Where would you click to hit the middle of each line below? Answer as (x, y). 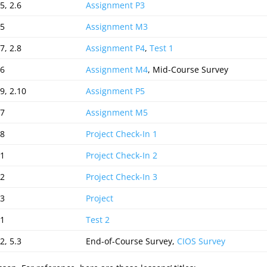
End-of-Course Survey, (131, 241)
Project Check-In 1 (122, 134)
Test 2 (98, 220)
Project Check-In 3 (122, 177)
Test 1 (162, 48)
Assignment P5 (115, 91)
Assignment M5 (117, 112)
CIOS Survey (201, 241)
